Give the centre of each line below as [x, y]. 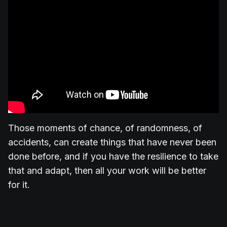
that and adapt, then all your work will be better [107, 171]
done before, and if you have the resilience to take [113, 157]
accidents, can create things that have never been [112, 142]
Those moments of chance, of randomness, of [105, 128]
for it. [19, 185]
